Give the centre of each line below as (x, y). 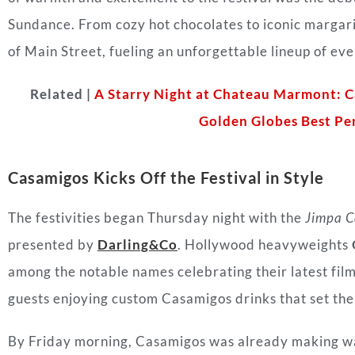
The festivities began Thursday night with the (157, 218)
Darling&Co (137, 245)
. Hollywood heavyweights (265, 245)
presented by (53, 245)
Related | (62, 94)
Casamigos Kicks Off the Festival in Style (166, 178)
